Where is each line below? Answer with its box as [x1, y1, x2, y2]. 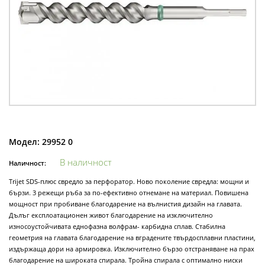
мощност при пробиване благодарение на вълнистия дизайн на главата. [9, 199, 242, 208]
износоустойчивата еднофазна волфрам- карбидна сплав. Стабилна [9, 221, 225, 231]
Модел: [9, 135, 40, 147]
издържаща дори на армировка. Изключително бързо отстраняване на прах [9, 244, 254, 253]
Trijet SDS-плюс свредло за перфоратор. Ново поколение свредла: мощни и [9, 176, 249, 186]
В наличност [59, 156, 112, 168]
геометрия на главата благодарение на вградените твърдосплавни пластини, [9, 232, 256, 242]
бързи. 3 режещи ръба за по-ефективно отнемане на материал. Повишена [9, 188, 248, 197]
